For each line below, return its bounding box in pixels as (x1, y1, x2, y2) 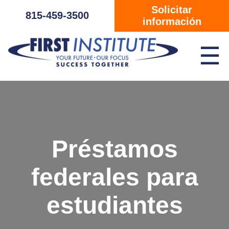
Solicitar (151, 4, 192, 15)
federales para (31, 163, 198, 191)
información (142, 16, 201, 27)
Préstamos (51, 135, 178, 163)
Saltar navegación (8, 4, 74, 13)
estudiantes (46, 191, 183, 219)
